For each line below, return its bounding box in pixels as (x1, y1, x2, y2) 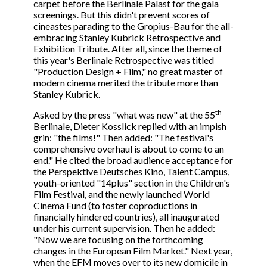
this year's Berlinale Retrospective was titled (33, 54, 214, 66)
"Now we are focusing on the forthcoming (33, 234, 203, 246)
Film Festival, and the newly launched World (33, 188, 210, 200)
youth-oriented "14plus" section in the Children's (33, 177, 230, 189)
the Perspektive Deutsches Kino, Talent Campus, (33, 166, 229, 178)
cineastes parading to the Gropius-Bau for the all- (33, 20, 234, 32)
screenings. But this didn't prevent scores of (33, 9, 210, 21)
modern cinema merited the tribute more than (33, 77, 218, 89)
